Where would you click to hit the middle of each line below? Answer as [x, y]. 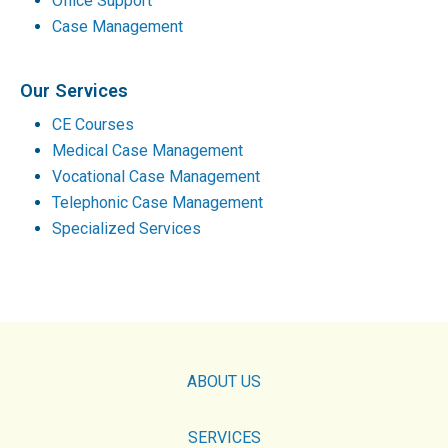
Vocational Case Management [156, 176]
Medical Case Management [147, 150]
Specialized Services [126, 228]
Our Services [74, 91]
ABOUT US [224, 381]
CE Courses [93, 124]
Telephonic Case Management [157, 202]
